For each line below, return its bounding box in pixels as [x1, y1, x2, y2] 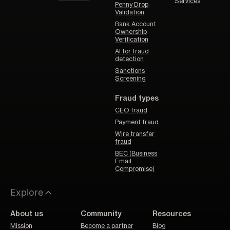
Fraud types [115, 95, 159, 103]
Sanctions [115, 68, 145, 74]
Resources [152, 210, 191, 218]
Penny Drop [115, 2, 148, 8]
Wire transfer [115, 131, 155, 138]
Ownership [115, 29, 147, 35]
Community [80, 210, 122, 218]
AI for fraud [115, 48, 149, 55]
